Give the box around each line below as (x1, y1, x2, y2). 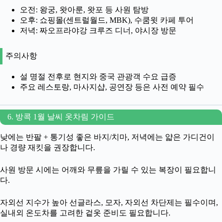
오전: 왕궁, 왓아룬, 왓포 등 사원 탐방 (20, 5, 149, 14)
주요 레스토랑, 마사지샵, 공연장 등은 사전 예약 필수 (20, 83, 204, 91)
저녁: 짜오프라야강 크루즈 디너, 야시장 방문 (20, 26, 176, 35)
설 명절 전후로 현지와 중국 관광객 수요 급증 (20, 72, 176, 81)
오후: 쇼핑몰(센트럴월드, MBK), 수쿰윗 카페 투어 (20, 16, 194, 25)
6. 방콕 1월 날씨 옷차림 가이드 (7, 112, 114, 121)
